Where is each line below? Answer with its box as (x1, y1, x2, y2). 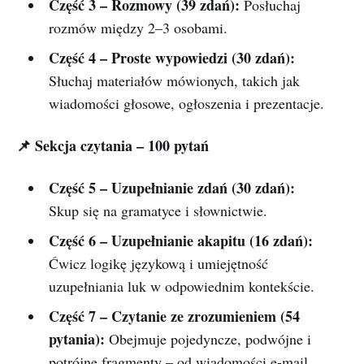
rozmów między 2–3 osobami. (48, 18, 227, 38)
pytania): (48, 328, 105, 350)
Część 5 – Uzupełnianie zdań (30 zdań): (48, 177, 295, 199)
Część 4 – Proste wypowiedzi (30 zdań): (48, 47, 295, 69)
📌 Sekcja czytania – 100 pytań (16, 135, 209, 157)
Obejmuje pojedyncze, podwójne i (104, 329, 311, 349)
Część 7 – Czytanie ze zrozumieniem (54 (48, 305, 300, 327)
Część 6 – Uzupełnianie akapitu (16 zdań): (48, 230, 313, 252)
